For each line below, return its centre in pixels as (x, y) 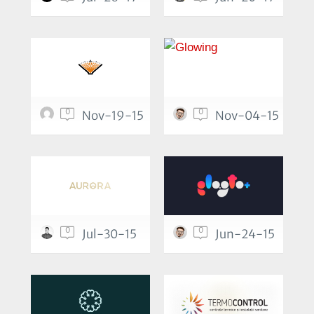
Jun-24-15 (245, 234)
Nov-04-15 (247, 116)
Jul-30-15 (109, 234)
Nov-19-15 (113, 116)
